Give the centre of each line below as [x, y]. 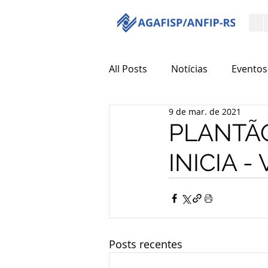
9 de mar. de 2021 [205, 112]
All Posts [128, 69]
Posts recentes [146, 244]
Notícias [189, 69]
